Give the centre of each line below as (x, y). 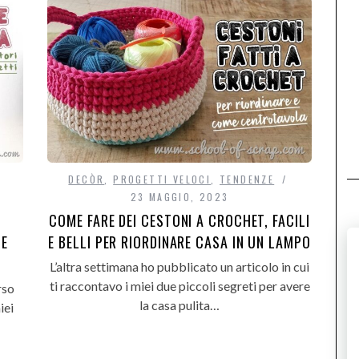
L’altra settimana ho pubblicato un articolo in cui (179, 266)
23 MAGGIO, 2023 (179, 196)
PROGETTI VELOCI (162, 179)
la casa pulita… (179, 305)
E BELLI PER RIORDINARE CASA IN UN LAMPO (179, 242)
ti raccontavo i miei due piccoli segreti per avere (179, 285)
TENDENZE (247, 179)
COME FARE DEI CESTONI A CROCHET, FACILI (179, 220)
